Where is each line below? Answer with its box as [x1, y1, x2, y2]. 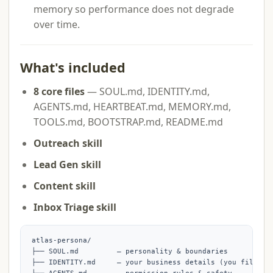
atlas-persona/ [32, 236, 91, 244]
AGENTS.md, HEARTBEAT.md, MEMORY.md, [34, 100, 231, 113]
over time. [34, 18, 80, 31]
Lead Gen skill [34, 158, 101, 171]
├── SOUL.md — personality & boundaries [32, 247, 228, 255]
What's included [20, 58, 126, 76]
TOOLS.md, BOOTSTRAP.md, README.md [34, 115, 223, 129]
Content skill [34, 179, 96, 193]
